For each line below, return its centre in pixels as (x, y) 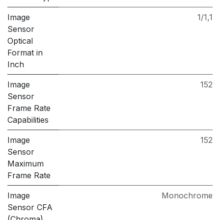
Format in (25, 53)
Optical (20, 41)
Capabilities (28, 120)
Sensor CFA (30, 207)
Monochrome (187, 196)
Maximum (26, 164)
